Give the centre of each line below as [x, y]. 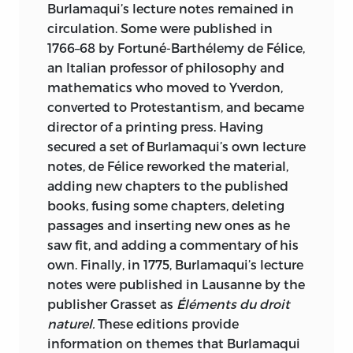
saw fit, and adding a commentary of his [173, 245]
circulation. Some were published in [160, 28]
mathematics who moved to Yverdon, [165, 87]
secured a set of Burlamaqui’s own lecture [176, 147]
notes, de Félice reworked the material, [168, 166]
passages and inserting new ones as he [169, 225]
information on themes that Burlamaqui [174, 344]
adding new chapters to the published [168, 186]
